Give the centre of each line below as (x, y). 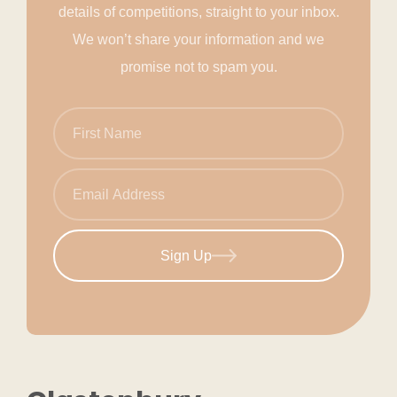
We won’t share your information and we (198, 40)
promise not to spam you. (198, 67)
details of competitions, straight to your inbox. (198, 12)
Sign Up (186, 255)
